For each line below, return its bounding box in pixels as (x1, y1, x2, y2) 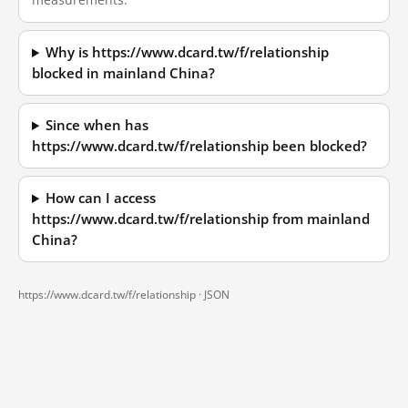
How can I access (46, 189, 157, 207)
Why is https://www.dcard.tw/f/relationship (46, 44, 330, 61)
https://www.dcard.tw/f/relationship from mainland (32, 210, 370, 228)
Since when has (46, 117, 149, 134)
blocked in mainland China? (32, 65, 215, 82)
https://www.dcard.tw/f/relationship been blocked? (32, 138, 367, 155)
